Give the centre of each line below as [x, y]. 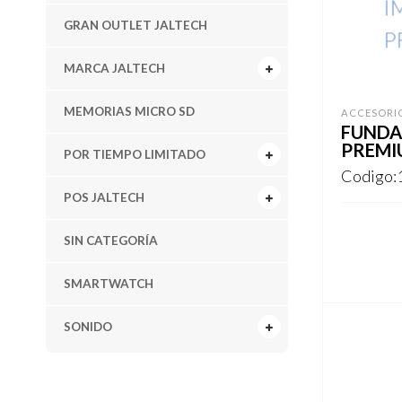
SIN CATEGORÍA [110, 240]
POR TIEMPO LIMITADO [134, 154]
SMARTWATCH [108, 283]
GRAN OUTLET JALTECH [135, 25]
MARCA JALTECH [114, 68]
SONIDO [87, 326]
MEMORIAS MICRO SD [129, 111]
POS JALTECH [104, 197]
